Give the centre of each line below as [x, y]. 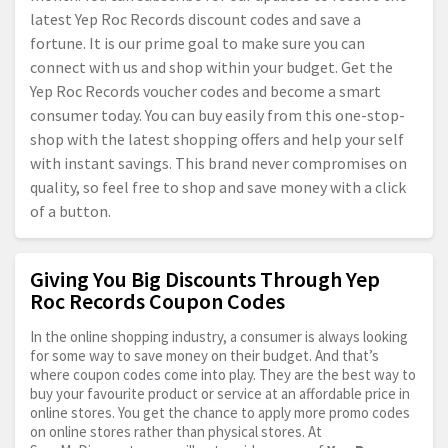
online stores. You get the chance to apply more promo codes [220, 412]
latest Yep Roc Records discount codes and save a [195, 18]
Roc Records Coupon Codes [157, 300]
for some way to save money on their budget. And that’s [204, 355]
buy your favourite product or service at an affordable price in [220, 393]
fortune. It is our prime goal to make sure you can [197, 42]
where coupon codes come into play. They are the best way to [223, 374]
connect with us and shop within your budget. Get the [211, 66]
